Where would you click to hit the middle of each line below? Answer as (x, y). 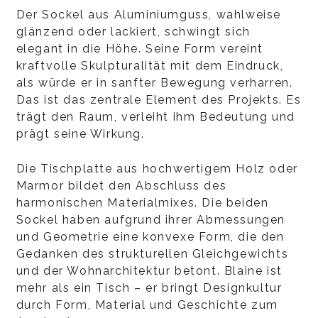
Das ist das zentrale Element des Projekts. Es (159, 100)
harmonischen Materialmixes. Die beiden (142, 203)
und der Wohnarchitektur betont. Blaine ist (149, 271)
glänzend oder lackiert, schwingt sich (133, 32)
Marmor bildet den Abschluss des (121, 186)
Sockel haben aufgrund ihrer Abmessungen (150, 220)
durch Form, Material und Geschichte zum (147, 305)
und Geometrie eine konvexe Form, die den (150, 237)
